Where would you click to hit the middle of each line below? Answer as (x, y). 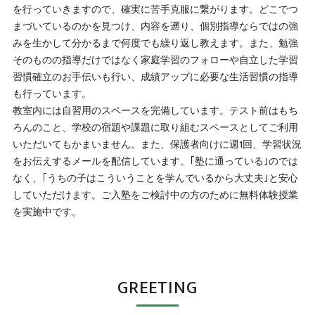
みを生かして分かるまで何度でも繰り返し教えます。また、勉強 (155, 43)
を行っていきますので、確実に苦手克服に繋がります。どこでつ (155, 9)
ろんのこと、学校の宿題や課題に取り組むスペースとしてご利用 (155, 128)
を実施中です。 (47, 212)
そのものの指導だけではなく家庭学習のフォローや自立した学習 (155, 60)
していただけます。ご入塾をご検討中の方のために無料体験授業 (155, 195)
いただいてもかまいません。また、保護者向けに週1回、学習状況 (157, 144)
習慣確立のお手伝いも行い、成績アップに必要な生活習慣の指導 (155, 77)
